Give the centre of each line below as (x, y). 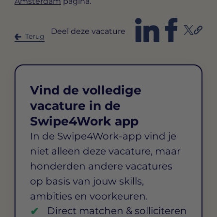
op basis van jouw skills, (87, 181)
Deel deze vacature (88, 31)
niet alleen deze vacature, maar (105, 151)
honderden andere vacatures (101, 166)
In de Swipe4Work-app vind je (103, 136)
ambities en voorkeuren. (89, 196)
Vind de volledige (86, 90)
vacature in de (75, 106)
